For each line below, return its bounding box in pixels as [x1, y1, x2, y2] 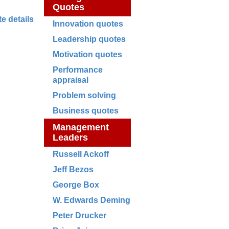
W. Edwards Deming [53, 196, 130, 204]
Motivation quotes [53, 50, 122, 59]
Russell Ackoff [53, 150, 109, 158]
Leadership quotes [53, 35, 126, 43]
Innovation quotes [53, 19, 123, 28]
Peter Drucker [53, 211, 106, 220]
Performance [53, 65, 103, 74]
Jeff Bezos [53, 165, 94, 174]
